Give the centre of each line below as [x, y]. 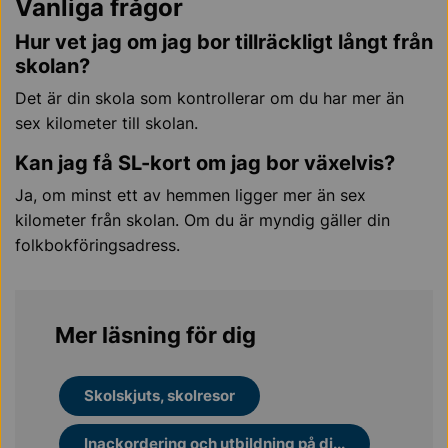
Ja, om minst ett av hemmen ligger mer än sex [190, 195]
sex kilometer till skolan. [106, 123]
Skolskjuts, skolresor [159, 395]
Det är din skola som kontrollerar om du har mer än [209, 98]
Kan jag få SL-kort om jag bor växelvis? [205, 163]
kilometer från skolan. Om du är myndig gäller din [202, 220]
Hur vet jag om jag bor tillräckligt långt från [224, 42]
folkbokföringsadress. [97, 245]
